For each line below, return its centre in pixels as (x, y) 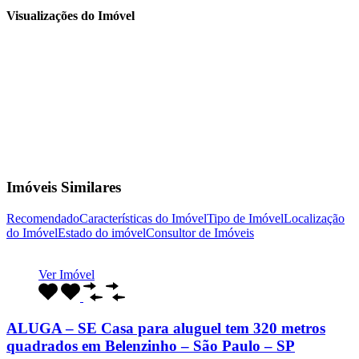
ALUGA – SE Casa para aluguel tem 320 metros (166, 328)
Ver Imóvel (67, 274)
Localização (314, 218)
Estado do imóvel (102, 232)
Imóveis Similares (64, 188)
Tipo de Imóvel (245, 218)
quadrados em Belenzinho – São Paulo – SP (151, 345)
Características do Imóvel (143, 218)
